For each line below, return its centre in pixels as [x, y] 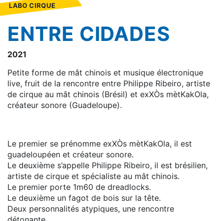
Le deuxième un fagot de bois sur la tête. [84, 198]
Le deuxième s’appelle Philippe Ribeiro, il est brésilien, [108, 165]
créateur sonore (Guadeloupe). [65, 105]
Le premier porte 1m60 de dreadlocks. [79, 187]
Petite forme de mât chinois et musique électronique [105, 73]
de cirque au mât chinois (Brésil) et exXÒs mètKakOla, [108, 94]
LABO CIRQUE [32, 6]
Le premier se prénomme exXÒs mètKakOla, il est [100, 143]
